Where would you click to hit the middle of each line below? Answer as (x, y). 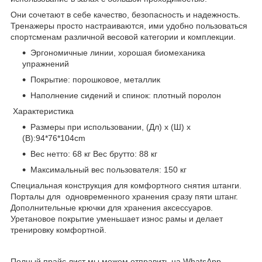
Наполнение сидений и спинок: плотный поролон (126, 95)
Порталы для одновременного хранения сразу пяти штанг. (124, 196)
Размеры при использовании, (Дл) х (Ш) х (111, 127)
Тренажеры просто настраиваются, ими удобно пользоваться (129, 25)
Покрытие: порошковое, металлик (95, 79)
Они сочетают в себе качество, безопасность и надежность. (125, 14)
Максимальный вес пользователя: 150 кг (108, 169)
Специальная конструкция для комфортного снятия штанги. (126, 185)
